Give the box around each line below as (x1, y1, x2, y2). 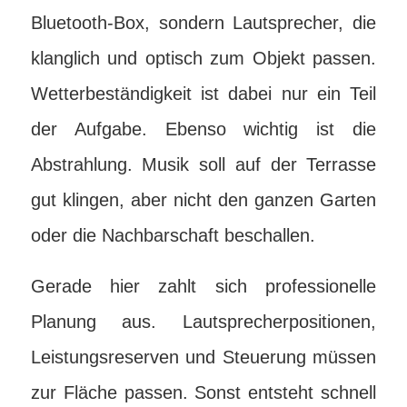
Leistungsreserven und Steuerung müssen (30, 347, 377, 367)
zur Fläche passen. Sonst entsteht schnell (30, 382, 377, 402)
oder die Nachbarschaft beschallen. (30, 225, 315, 245)
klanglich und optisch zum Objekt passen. (30, 48, 377, 68)
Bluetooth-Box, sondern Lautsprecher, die (30, 13, 377, 33)
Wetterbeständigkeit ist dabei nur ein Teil (30, 84, 377, 104)
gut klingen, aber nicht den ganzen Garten (30, 190, 377, 210)
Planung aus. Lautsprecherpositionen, (30, 312, 377, 332)
